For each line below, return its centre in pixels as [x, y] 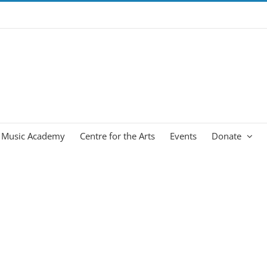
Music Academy [33, 136]
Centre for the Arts [117, 136]
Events [183, 136]
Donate [226, 136]
